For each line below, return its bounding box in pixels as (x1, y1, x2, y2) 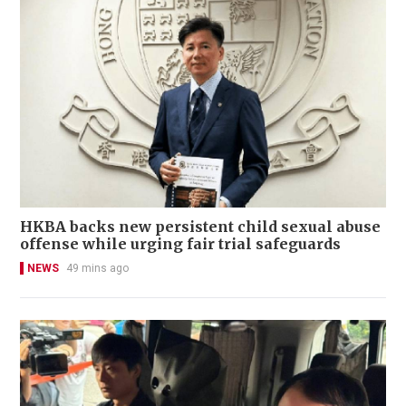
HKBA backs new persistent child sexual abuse (20, 217, 381, 236)
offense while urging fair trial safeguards (20, 234, 341, 253)
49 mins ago (66, 261, 129, 275)
